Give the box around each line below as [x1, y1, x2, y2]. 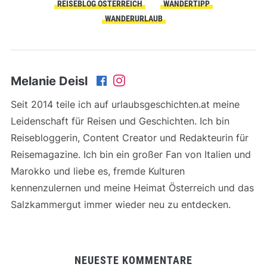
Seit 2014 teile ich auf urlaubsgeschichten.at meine [10, 98, 240, 110]
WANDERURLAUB [104, 13, 163, 23]
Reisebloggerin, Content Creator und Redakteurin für [10, 131, 249, 144]
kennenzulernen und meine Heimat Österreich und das [10, 181, 254, 194]
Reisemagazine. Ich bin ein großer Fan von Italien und [10, 148, 251, 160]
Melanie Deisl [10, 73, 88, 88]
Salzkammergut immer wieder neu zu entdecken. [10, 198, 231, 210]
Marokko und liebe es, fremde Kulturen [10, 164, 185, 177]
